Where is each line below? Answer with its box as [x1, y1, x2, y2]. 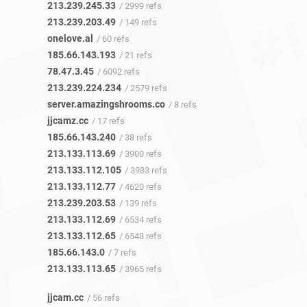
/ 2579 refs [125, 83, 167, 94]
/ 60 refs [97, 34, 130, 45]
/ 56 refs [87, 293, 120, 304]
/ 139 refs [119, 198, 157, 209]
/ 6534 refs [119, 214, 162, 225]
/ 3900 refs [119, 149, 162, 160]
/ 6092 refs [97, 66, 140, 77]
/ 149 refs [119, 17, 157, 28]
